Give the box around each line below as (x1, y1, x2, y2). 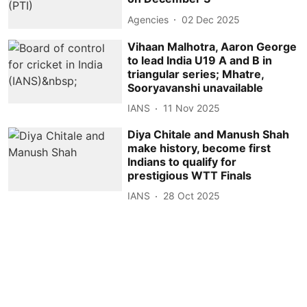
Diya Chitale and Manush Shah (127, 127, 290, 141)
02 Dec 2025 (182, 13, 241, 25)
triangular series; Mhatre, (127, 66, 265, 81)
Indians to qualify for (127, 154, 237, 169)
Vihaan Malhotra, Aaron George (127, 39, 297, 53)
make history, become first (127, 140, 271, 155)
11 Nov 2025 (163, 102, 221, 114)
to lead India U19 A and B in (127, 53, 273, 67)
